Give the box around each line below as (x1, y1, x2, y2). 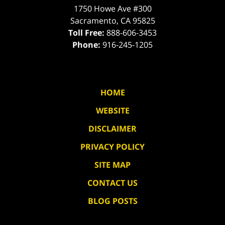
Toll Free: (68, 27, 106, 39)
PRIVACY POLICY (80, 141, 145, 153)
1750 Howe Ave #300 (73, 3, 152, 15)
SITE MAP (94, 159, 131, 171)
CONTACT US (87, 177, 138, 189)
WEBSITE (95, 105, 130, 117)
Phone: (72, 39, 102, 51)
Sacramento (70, 15, 117, 27)
